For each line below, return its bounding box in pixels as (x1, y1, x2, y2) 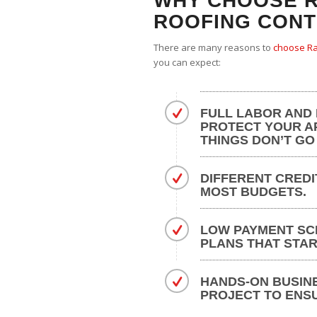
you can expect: (154, 56, 221, 69)
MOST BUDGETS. (200, 185, 306, 200)
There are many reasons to (154, 41, 273, 54)
